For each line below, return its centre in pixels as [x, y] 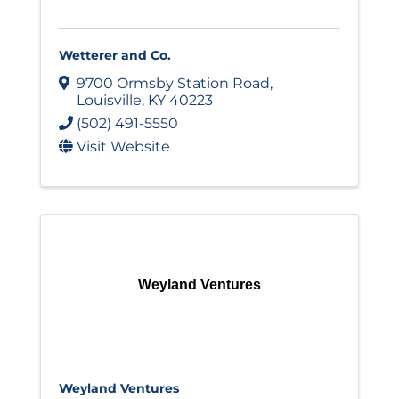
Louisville [109, 100]
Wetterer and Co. [115, 55]
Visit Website [123, 146]
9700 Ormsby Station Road [173, 83]
